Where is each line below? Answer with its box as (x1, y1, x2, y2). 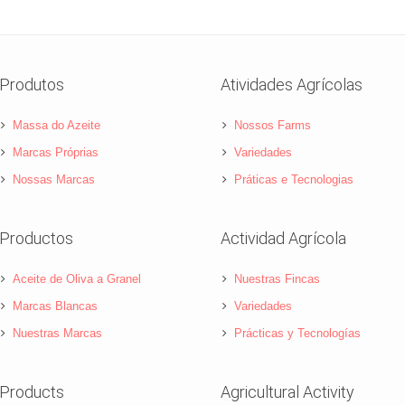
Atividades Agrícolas (220, 75, 363, 95)
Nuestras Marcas (13, 326, 103, 341)
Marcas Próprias (13, 146, 99, 160)
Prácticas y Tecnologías (233, 326, 361, 341)
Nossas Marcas (13, 173, 96, 187)
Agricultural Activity (220, 382, 354, 402)
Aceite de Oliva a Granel (13, 272, 142, 287)
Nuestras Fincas (233, 272, 320, 287)
